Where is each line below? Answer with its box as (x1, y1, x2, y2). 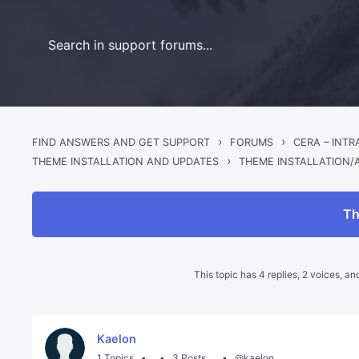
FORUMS (230, 135, 274, 148)
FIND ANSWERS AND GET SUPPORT (32, 135, 211, 148)
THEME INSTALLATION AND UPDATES (32, 155, 220, 168)
